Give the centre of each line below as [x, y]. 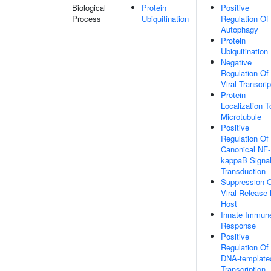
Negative [236, 62]
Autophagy [240, 29]
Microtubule [241, 116]
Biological [89, 8]
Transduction [243, 171]
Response [238, 225]
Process [87, 18]
